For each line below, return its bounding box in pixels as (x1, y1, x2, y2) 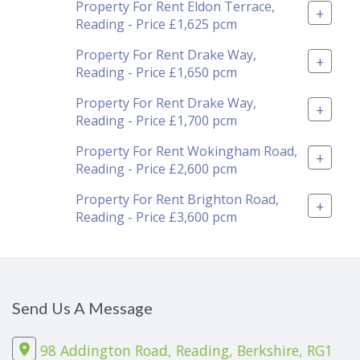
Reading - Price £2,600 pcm (76, 159, 237, 178)
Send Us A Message (12, 298, 153, 317)
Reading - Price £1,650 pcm (76, 63, 237, 81)
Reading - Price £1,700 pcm (76, 111, 237, 129)
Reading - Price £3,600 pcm (76, 207, 237, 226)
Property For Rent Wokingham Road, (76, 141, 297, 160)
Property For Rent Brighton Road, (76, 190, 279, 208)
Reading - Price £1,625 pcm (76, 14, 237, 33)
